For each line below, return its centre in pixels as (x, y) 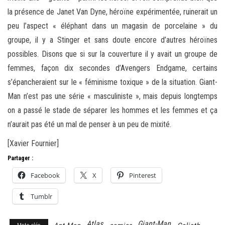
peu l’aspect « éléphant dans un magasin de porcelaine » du (113, 26)
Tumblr (41, 197)
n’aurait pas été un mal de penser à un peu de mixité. (89, 125)
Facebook (45, 176)
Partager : (20, 158)
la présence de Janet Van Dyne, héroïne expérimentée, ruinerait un (113, 12)
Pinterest (143, 176)
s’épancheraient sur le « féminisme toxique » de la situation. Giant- (113, 82)
